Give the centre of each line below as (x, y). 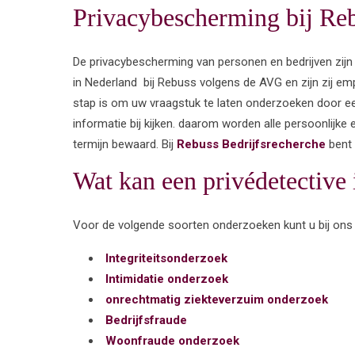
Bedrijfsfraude (146, 320)
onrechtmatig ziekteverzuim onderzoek (217, 299)
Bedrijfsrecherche (272, 144)
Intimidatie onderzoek (167, 279)
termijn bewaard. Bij (125, 144)
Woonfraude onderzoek (172, 340)
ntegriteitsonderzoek (168, 258)
